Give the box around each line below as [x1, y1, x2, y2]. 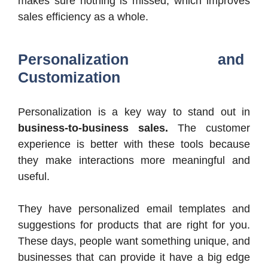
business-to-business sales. [18, 122, 168, 135]
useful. [18, 170, 50, 183]
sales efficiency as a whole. [18, 11, 148, 23]
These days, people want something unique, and [18, 235, 250, 248]
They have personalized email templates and [18, 203, 250, 215]
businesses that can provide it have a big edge [18, 251, 250, 264]
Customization [18, 69, 120, 86]
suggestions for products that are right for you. [18, 219, 250, 232]
